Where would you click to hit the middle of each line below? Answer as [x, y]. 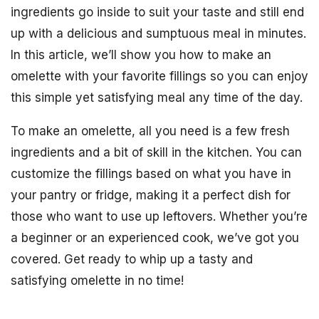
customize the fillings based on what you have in [151, 174]
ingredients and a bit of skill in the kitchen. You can [156, 152]
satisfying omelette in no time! [97, 281]
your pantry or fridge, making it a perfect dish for [151, 195]
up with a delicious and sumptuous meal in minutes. [158, 33]
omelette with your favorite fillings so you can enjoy [159, 76]
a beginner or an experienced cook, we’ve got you [155, 238]
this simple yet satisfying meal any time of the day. [157, 98]
